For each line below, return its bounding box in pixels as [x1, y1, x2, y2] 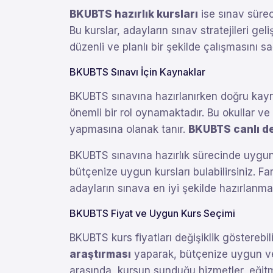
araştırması [69, 248, 131, 260]
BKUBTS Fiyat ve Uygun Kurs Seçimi [69, 207, 235, 219]
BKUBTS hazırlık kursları [69, 8, 198, 20]
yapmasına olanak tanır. [69, 123, 188, 135]
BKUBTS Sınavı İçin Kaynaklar [69, 66, 205, 78]
